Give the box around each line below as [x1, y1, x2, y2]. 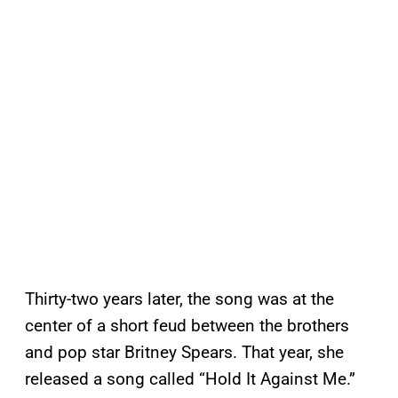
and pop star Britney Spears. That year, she [25, 342, 344, 363]
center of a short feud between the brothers [25, 315, 349, 337]
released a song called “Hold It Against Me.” [25, 369, 355, 390]
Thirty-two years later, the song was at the [25, 289, 334, 310]
